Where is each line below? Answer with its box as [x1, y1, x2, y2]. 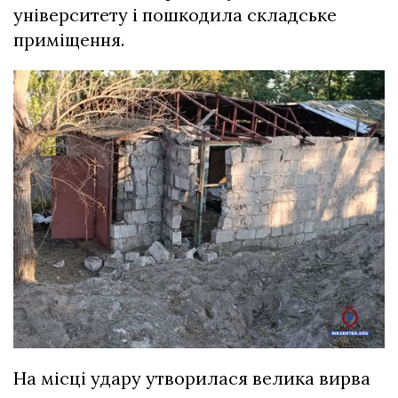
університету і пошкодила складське [13, 3, 337, 26]
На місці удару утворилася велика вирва [13, 367, 370, 390]
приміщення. [13, 28, 129, 51]
